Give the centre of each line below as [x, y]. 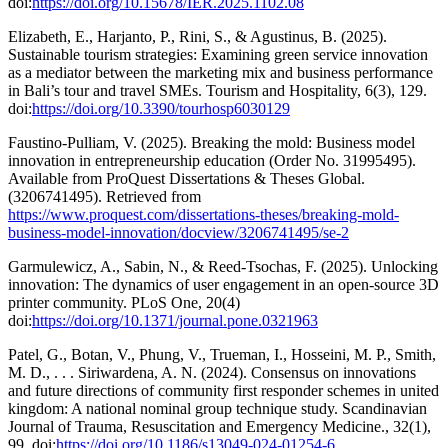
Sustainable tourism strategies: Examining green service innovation [218, 55]
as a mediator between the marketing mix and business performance [220, 73]
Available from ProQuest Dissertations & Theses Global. [186, 179]
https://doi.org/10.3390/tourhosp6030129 [161, 109]
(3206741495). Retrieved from [104, 197]
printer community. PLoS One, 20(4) [124, 303]
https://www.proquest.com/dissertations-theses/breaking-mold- [203, 215]
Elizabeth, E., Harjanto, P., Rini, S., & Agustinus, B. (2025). [197, 37]
